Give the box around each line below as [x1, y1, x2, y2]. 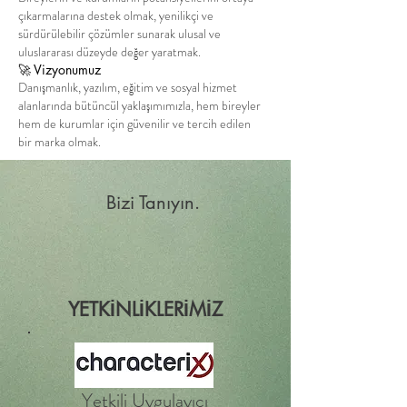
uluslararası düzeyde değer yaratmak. [18, 43, 201, 61]
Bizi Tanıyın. [105, 191, 200, 214]
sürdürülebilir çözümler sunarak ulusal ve [18, 25, 221, 43]
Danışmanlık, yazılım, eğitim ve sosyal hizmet [18, 78, 237, 96]
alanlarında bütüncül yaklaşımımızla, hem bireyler [18, 96, 261, 114]
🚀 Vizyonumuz [18, 61, 101, 78]
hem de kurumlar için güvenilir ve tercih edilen [18, 114, 251, 133]
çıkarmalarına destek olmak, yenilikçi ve [18, 6, 213, 25]
